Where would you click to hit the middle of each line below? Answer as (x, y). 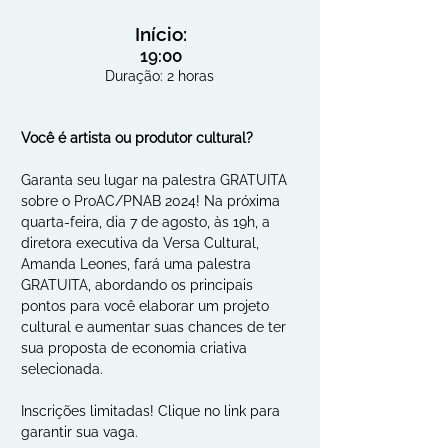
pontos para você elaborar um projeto (147, 306)
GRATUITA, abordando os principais (139, 285)
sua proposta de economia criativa (136, 348)
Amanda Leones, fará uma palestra (138, 264)
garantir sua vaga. (79, 432)
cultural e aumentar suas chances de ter (155, 327)
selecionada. (62, 369)
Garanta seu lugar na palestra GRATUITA (156, 180)
